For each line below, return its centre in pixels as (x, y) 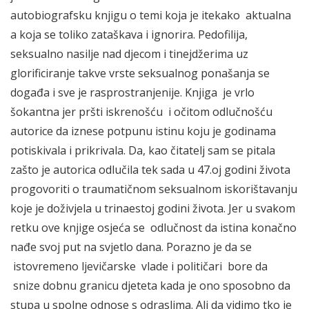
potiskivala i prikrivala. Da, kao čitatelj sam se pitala (143, 150)
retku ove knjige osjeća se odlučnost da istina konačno (153, 227)
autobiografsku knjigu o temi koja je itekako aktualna (151, 15)
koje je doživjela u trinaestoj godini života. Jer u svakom (153, 208)
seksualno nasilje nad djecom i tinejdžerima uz (129, 53)
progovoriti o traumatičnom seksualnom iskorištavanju (154, 189)
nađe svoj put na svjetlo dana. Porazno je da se (131, 247)
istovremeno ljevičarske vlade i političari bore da (139, 266)
